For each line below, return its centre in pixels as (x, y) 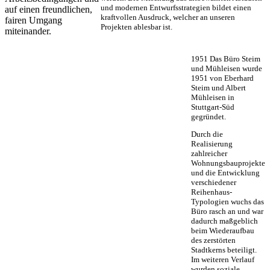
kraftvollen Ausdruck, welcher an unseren (168, 17)
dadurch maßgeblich (224, 221)
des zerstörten (213, 240)
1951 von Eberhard (222, 78)
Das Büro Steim (234, 59)
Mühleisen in (213, 98)
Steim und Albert (218, 88)
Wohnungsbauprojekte (228, 163)
